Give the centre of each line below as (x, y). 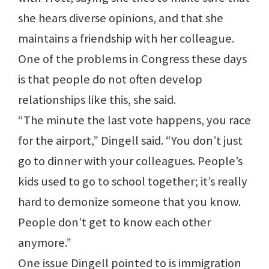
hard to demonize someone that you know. (129, 202)
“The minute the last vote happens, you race (134, 120)
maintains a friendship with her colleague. (126, 39)
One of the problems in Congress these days (132, 59)
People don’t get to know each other (114, 222)
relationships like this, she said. (97, 100)
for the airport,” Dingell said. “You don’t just (130, 141)
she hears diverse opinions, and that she (121, 18)
